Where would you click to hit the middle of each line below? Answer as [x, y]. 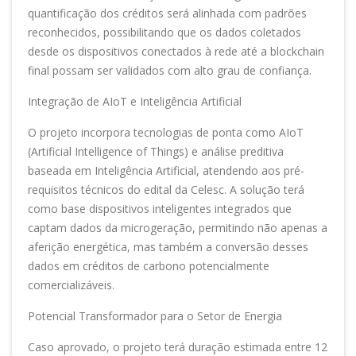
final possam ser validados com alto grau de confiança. [170, 70]
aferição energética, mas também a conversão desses [168, 246]
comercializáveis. [71, 284]
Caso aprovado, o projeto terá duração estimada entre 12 [178, 346]
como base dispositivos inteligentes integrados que [160, 208]
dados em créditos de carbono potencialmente [149, 265]
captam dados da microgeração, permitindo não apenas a [178, 227]
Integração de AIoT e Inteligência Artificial [135, 101]
